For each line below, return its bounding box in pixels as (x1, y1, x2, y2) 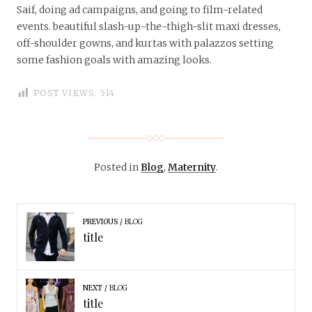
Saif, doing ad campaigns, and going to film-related (17, 3, 263, 17)
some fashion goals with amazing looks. (17, 54, 212, 67)
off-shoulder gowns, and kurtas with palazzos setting (17, 37, 274, 50)
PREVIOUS (82, 217, 118, 227)
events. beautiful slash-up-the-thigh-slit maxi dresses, (17, 20, 281, 33)
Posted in (94, 161, 141, 174)
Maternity (168, 161, 216, 174)
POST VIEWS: (33, 88, 97, 99)
